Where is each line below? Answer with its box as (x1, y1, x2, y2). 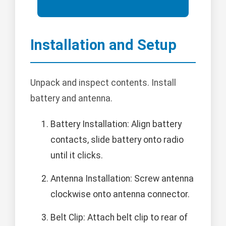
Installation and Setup (30, 36, 177, 54)
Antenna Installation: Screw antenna (50, 174, 194, 184)
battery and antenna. (30, 93, 112, 104)
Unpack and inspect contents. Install (30, 78, 176, 88)
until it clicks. (50, 150, 103, 161)
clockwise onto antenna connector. (50, 189, 190, 200)
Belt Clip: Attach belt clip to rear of (50, 212, 188, 223)
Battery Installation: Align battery (50, 119, 182, 130)
